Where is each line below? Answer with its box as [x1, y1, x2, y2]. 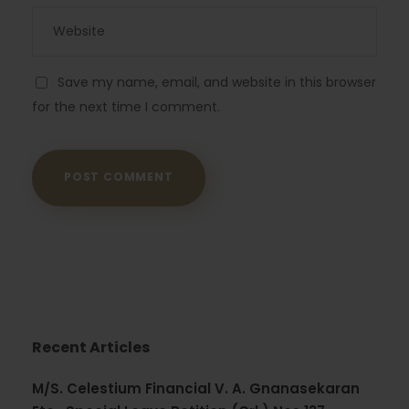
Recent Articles [32, 337, 150, 358]
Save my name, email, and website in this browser [58, 73, 376, 91]
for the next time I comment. [32, 98, 220, 116]
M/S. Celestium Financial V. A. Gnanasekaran [32, 379, 360, 398]
